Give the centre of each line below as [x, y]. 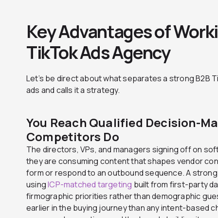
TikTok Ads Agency [98, 52]
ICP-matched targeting [90, 184]
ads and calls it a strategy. [73, 90]
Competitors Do [73, 136]
